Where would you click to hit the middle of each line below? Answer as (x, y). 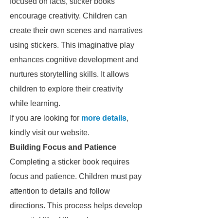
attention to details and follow (60, 191)
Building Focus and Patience (63, 147)
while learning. (35, 103)
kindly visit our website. (50, 133)
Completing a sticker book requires (70, 162)
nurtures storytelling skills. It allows (69, 74)
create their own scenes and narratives (76, 30)
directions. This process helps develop (76, 206)
